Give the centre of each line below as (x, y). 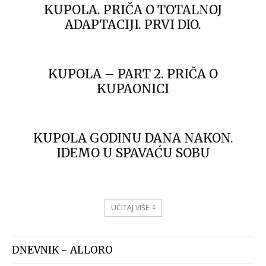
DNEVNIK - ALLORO (62, 250)
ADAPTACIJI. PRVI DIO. (133, 25)
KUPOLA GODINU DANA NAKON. (133, 138)
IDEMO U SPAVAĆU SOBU (133, 153)
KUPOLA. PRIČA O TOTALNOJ (133, 10)
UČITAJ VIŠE (130, 208)
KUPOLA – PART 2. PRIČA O (133, 74)
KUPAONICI (133, 89)
